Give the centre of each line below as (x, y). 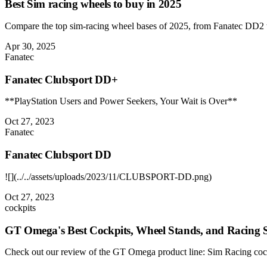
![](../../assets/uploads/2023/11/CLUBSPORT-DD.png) (108, 176)
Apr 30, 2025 (30, 46)
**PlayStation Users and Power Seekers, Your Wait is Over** (121, 101)
